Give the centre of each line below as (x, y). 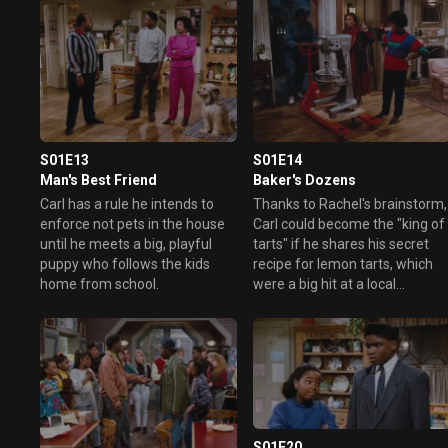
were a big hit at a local (325, 283)
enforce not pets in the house (132, 223)
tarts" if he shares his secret (341, 243)
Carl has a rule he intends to (127, 203)
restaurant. (288, 303)
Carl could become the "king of (349, 223)
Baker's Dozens (305, 179)
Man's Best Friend (98, 179)
